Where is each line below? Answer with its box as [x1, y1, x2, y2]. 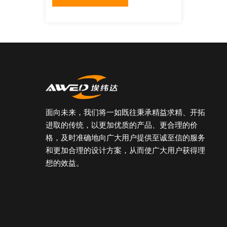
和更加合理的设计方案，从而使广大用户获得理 [45, 146, 205, 155]
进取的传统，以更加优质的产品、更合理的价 [45, 121, 198, 129]
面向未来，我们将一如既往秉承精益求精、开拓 [45, 108, 205, 117]
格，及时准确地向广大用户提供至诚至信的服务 [45, 134, 205, 142]
